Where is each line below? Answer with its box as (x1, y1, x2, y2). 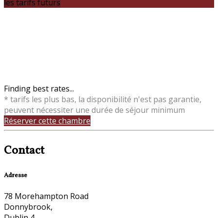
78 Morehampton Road (4, 190, 89, 201)
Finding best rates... (4, 83, 74, 94)
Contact (4, 142, 44, 159)
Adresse (4, 170, 27, 180)
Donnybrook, (4, 201, 53, 212)
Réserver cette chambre (4, 115, 91, 126)
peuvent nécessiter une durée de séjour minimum (4, 104, 185, 115)
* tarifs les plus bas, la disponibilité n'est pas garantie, (4, 93, 201, 105)
